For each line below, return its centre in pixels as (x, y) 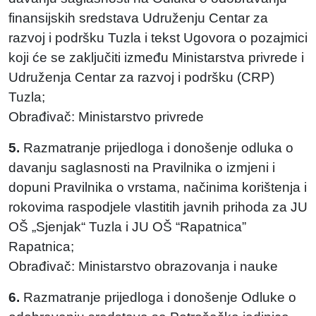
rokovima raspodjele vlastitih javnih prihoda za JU (158, 207)
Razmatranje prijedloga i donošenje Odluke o (158, 297)
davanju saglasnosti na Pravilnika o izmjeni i (142, 168)
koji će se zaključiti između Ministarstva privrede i (156, 57)
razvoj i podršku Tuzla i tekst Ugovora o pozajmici (158, 38)
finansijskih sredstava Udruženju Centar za (138, 18)
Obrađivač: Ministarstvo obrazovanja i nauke (143, 266)
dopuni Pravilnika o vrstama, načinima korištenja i (158, 187)
